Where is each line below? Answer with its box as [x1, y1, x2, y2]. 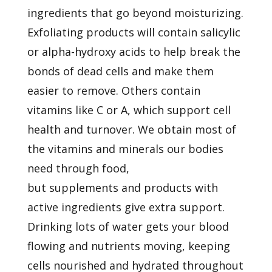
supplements [49, 180, 118, 195]
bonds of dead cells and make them [27, 63, 214, 78]
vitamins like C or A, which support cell [27, 102, 231, 117]
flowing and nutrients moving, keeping [27, 238, 230, 253]
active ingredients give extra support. [27, 199, 225, 214]
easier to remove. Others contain [27, 83, 200, 98]
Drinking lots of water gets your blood [27, 219, 229, 234]
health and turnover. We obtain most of [27, 121, 236, 137]
